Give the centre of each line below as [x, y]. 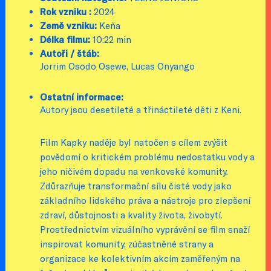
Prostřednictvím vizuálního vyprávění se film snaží [145, 229]
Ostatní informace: [82, 96]
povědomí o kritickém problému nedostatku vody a [148, 156]
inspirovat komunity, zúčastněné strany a [127, 243]
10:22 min [111, 39]
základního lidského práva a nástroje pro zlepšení [145, 200]
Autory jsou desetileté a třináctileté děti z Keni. [141, 109]
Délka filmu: [65, 39]
